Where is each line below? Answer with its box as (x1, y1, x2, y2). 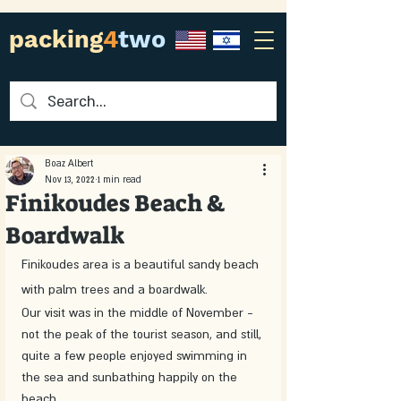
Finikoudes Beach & (5, 188, 226, 218)
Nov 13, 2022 (45, 174, 95, 184)
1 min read (98, 174, 141, 184)
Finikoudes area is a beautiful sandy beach (21, 257, 262, 271)
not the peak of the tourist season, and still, (21, 327, 265, 341)
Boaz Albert (45, 158, 93, 168)
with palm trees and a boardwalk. (21, 282, 208, 296)
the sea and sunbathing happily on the (21, 370, 241, 384)
